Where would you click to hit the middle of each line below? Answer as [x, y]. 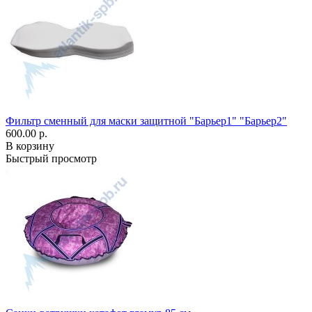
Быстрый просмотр [51, 158]
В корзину [30, 146]
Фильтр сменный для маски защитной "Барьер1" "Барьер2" [146, 121]
